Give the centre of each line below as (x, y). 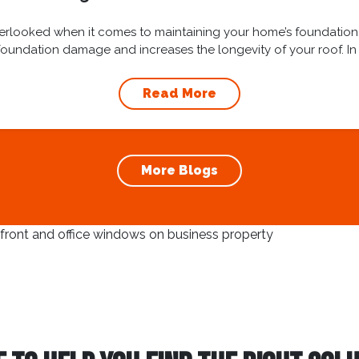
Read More (179, 93)
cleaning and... (179, 67)
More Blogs (179, 170)
